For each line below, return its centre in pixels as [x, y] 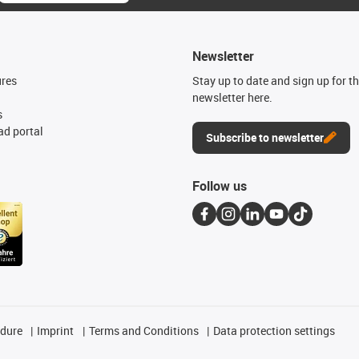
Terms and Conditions [143, 330]
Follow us [220, 186]
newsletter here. [232, 97]
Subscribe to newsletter [265, 137]
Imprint [56, 330]
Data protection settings [274, 330]
